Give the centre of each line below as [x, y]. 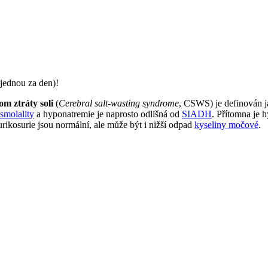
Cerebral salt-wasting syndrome [119, 103]
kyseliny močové [226, 124]
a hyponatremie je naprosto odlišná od [108, 114]
